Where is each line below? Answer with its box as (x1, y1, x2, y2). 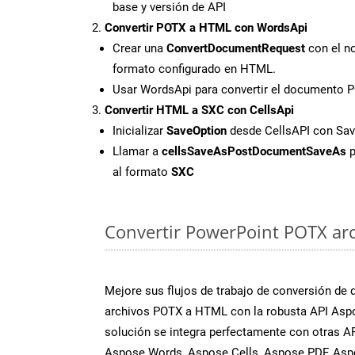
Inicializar (113, 123, 166, 138)
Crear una (113, 40, 166, 55)
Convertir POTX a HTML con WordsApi (105, 20, 307, 35)
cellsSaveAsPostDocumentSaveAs (162, 143, 346, 158)
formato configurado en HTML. (113, 61, 276, 76)
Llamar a (113, 143, 162, 158)
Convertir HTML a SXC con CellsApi (105, 102, 294, 117)
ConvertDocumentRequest (166, 40, 305, 55)
